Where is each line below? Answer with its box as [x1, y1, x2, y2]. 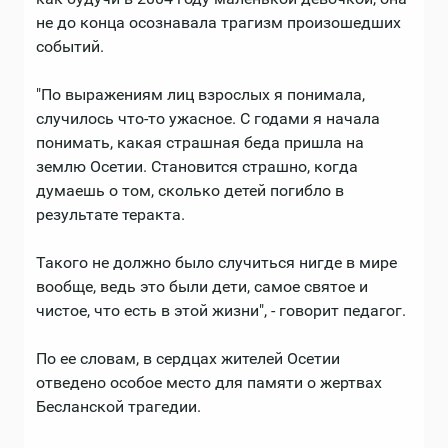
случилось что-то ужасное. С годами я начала [36, 108, 380, 128]
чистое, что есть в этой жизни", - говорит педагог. [36, 300, 406, 320]
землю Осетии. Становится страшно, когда [36, 156, 358, 176]
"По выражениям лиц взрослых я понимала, [36, 84, 365, 104]
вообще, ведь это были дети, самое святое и [36, 276, 368, 296]
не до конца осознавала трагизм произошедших [36, 12, 401, 32]
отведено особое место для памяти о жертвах [36, 372, 382, 392]
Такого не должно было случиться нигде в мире [36, 252, 397, 272]
